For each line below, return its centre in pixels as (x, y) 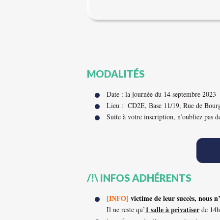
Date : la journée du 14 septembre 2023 (161, 94)
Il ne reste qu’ (126, 209)
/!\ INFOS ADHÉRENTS (139, 178)
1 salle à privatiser (172, 209)
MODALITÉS (116, 74)
